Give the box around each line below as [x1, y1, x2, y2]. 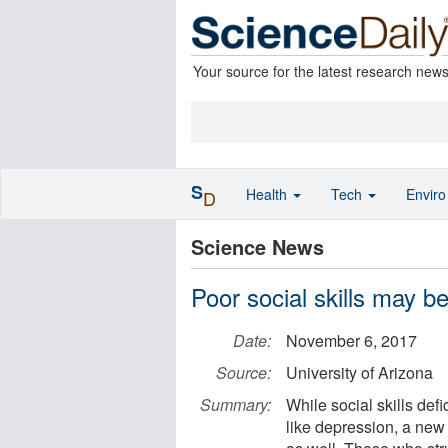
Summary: [200, 393, 271, 416]
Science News [191, 232, 324, 261]
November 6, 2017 [286, 329, 417, 352]
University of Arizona [286, 361, 433, 384]
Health [246, 184, 291, 204]
